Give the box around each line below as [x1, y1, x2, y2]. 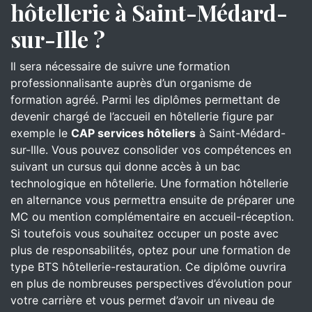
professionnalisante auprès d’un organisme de [10, 76, 251, 90]
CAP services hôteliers [71, 126, 196, 140]
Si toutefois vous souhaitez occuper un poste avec [10, 226, 279, 240]
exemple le [10, 126, 71, 140]
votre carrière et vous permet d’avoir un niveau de [10, 293, 274, 307]
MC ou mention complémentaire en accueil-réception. [10, 210, 294, 224]
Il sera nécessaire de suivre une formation [10, 59, 230, 73]
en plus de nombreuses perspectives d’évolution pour [10, 276, 292, 290]
